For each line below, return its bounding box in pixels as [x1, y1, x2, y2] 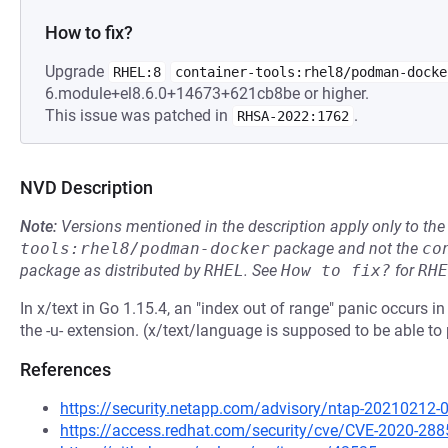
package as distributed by [20, 261, 204, 280]
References [20, 359, 111, 380]
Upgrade [45, 62, 108, 81]
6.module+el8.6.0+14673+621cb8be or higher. [45, 84, 369, 103]
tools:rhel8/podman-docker [20, 239, 270, 258]
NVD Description [20, 177, 153, 198]
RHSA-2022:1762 [237, 108, 349, 124]
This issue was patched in [45, 106, 232, 125]
